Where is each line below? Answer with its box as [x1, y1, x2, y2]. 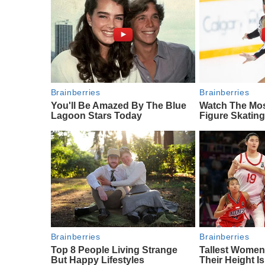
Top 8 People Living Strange [50, 244, 177, 255]
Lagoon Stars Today [50, 110, 142, 121]
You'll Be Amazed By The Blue [50, 100, 186, 111]
